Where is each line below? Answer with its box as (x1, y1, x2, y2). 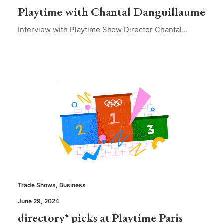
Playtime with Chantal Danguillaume (18, 3, 205, 19)
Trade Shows (18, 181, 56, 189)
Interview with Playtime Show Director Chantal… (18, 24, 188, 34)
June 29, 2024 (18, 197, 59, 205)
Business (59, 181, 86, 189)
